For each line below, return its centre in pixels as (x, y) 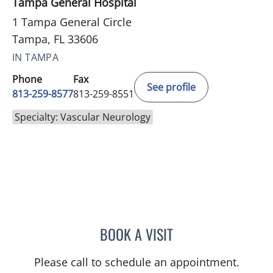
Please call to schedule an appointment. (136, 262)
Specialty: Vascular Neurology (83, 117)
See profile (171, 87)
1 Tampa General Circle (72, 22)
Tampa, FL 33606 (55, 39)
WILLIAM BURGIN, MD (215, 232)
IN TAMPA (36, 58)
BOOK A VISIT (136, 234)
